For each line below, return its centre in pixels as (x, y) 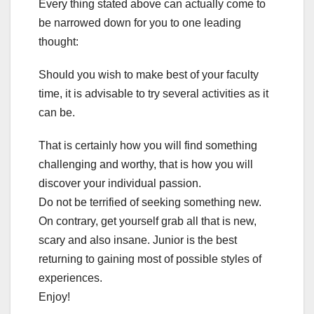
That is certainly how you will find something (148, 145)
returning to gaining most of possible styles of (150, 259)
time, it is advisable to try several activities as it (153, 93)
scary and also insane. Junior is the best (138, 240)
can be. (57, 112)
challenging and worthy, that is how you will (146, 164)
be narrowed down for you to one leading (140, 22)
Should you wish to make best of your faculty (149, 74)
